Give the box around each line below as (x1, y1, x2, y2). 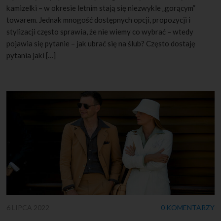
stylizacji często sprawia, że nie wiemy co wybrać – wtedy (6, 27, 194, 37)
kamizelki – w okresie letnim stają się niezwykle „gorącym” (6, 3, 196, 13)
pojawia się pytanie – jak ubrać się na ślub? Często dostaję (6, 39, 196, 48)
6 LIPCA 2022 (6, 203, 50, 212)
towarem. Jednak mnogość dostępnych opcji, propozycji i (6, 15, 191, 25)
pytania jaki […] (6, 51, 56, 60)
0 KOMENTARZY (160, 203, 215, 212)
